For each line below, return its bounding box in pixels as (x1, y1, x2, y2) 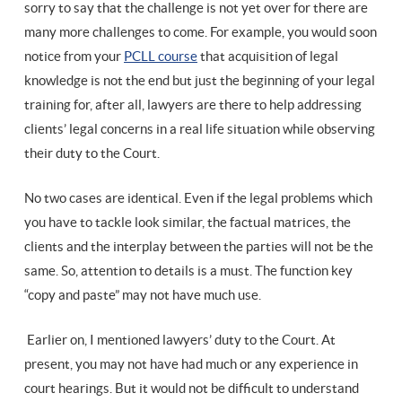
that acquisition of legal (197, 48, 338, 64)
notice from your (24, 48, 124, 64)
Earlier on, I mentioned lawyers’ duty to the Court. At (24, 332, 336, 347)
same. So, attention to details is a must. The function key (24, 263, 353, 278)
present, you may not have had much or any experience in (24, 356, 358, 371)
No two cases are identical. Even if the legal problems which (24, 190, 372, 205)
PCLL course (124, 48, 197, 64)
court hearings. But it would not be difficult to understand (24, 380, 359, 396)
